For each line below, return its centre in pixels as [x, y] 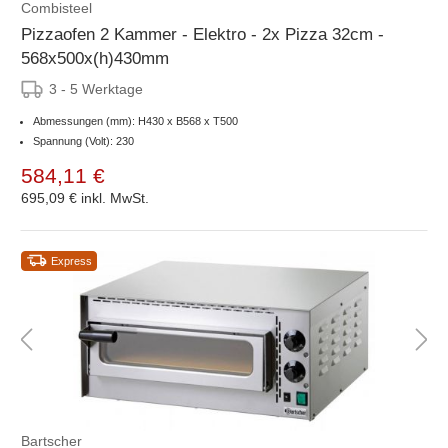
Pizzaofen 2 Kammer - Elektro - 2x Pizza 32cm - [202, 34]
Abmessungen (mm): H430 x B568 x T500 [135, 120]
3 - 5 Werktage [96, 88]
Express [71, 260]
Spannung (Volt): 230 [83, 140]
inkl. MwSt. [115, 197]
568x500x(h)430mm [95, 58]
